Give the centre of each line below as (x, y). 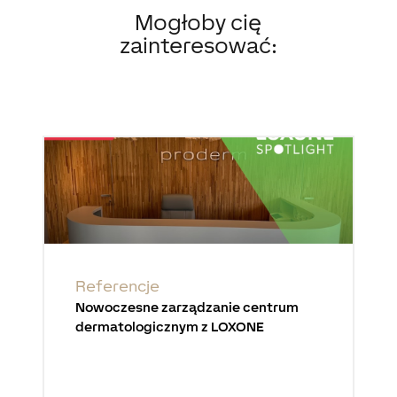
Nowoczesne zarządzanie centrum (187, 307)
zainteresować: (198, 45)
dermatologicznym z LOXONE (170, 327)
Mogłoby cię (198, 22)
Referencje (118, 286)
